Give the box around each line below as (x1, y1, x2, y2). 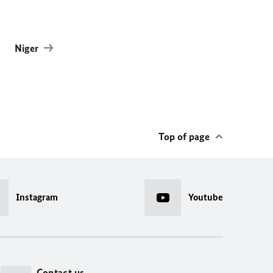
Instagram (16, 191, 58, 203)
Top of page (158, 130, 210, 143)
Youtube (188, 191, 223, 203)
